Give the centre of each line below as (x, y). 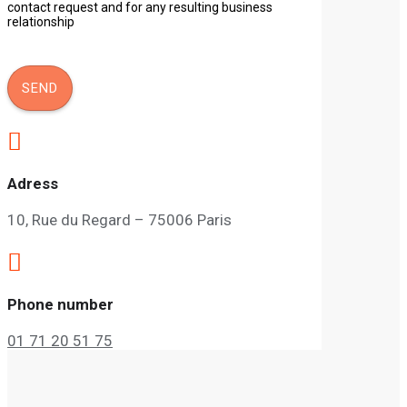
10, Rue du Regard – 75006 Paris (119, 219)
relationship (41, 21)
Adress (33, 183)
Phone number (60, 304)
